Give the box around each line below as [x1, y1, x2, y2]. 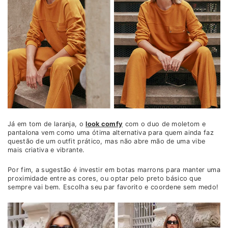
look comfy [85, 120, 123, 128]
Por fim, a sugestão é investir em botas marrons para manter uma [8, 166, 220, 174]
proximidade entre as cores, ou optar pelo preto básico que [8, 175, 202, 183]
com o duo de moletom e [123, 120, 206, 128]
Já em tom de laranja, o [8, 120, 86, 128]
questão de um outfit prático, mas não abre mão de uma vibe [8, 137, 206, 146]
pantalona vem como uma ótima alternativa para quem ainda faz [8, 129, 214, 137]
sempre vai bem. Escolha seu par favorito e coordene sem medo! [8, 183, 219, 191]
